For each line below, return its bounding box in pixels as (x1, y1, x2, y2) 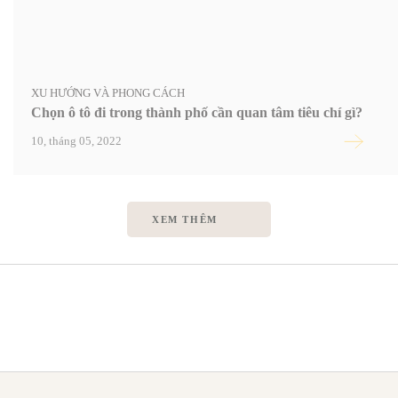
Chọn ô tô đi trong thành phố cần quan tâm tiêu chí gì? (31, 104, 362, 120)
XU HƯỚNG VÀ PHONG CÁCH (31, 85, 185, 99)
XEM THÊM (151, 213, 219, 225)
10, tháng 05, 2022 (31, 134, 122, 148)
